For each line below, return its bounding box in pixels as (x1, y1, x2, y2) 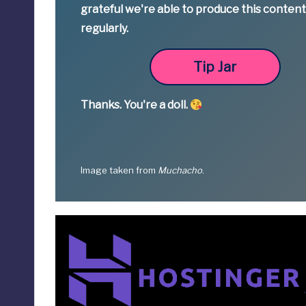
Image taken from (81, 165, 158, 176)
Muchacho (158, 165, 203, 176)
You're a (124, 98, 168, 112)
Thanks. (81, 98, 124, 112)
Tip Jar (193, 59, 237, 76)
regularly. (81, 22, 129, 36)
